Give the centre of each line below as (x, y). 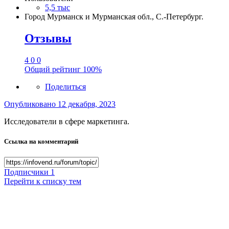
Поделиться (65, 86)
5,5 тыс (58, 7)
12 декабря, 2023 (87, 104)
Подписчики (26, 172)
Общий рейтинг (54, 69)
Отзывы (48, 38)
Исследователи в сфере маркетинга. (67, 121)
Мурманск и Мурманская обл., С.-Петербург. (125, 16)
